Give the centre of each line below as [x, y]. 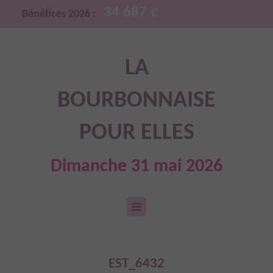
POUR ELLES [136, 133]
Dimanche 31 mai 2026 [136, 167]
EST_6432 [136, 264]
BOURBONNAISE [136, 101]
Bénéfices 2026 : [59, 14]
